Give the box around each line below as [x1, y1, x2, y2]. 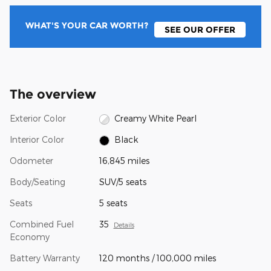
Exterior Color [10, 113, 66, 124]
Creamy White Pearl [114, 113, 197, 124]
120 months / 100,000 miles [99, 253, 216, 264]
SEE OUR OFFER [165, 24, 236, 36]
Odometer [10, 155, 53, 166]
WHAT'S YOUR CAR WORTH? [25, 19, 148, 31]
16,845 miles [99, 155, 149, 166]
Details [113, 221, 134, 229]
